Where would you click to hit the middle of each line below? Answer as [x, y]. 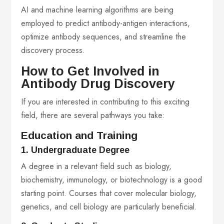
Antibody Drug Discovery [98, 84]
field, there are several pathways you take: [93, 115]
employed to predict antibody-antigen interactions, [106, 23]
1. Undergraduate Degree [77, 150]
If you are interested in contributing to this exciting [105, 102]
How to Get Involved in [90, 71]
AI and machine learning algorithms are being [97, 10]
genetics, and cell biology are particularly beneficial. [109, 207]
